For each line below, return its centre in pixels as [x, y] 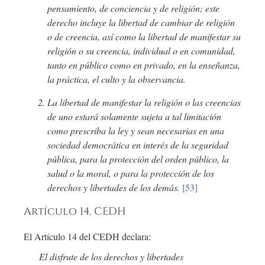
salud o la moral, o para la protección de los [131, 173]
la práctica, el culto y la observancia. [117, 79]
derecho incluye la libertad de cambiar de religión [141, 22]
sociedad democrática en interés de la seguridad [138, 145]
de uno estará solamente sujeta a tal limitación [134, 117]
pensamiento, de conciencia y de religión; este [133, 8]
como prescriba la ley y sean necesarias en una [136, 131]
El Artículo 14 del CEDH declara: [87, 237]
